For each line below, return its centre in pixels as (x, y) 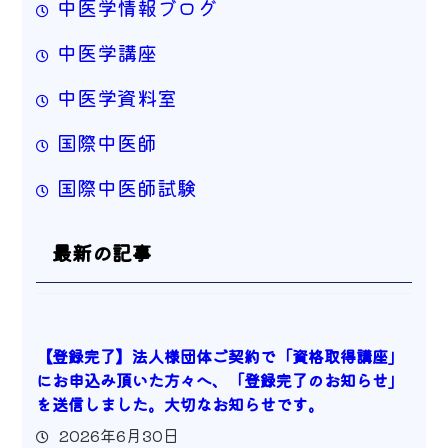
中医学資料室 (116, 97)
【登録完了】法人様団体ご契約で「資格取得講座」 (219, 356)
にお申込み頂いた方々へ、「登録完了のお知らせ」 (219, 380)
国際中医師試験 (126, 187)
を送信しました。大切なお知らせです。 (179, 404)
